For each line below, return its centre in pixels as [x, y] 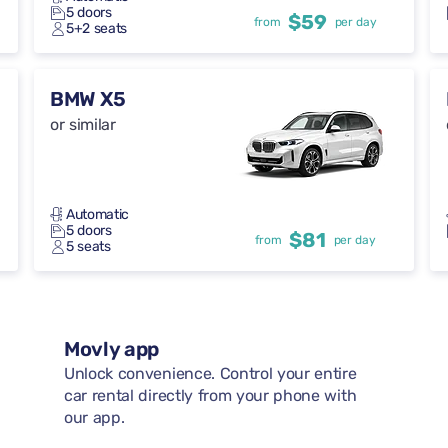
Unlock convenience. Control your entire [210, 374]
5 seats [88, 247]
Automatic [98, 215]
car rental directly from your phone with [210, 396]
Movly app [112, 349]
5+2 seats [97, 29]
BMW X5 [88, 99]
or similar [83, 125]
